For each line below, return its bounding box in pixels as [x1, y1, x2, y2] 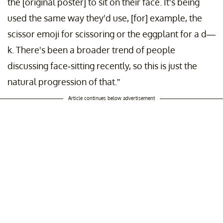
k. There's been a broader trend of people [7, 44, 175, 56]
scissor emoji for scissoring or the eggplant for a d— [7, 28, 216, 40]
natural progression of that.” [7, 76, 120, 88]
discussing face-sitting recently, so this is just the [7, 60, 197, 72]
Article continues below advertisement [68, 95, 155, 102]
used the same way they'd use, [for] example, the [7, 12, 202, 24]
